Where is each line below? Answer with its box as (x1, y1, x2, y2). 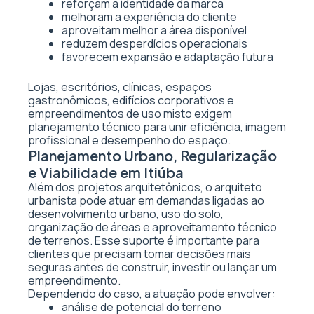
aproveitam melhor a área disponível (62, 22, 247, 38)
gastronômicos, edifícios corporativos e (28, 93, 234, 108)
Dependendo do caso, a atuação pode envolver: (28, 286, 275, 301)
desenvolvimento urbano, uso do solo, (28, 206, 224, 221)
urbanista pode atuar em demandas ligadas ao (28, 193, 264, 208)
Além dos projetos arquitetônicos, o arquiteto (28, 179, 262, 195)
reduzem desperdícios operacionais (62, 36, 247, 51)
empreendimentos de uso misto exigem (28, 106, 232, 121)
